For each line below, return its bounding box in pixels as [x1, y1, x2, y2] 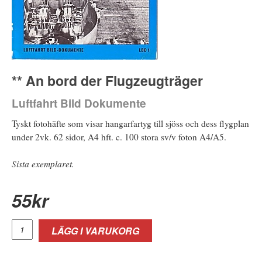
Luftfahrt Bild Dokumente [12, 95, 146, 111]
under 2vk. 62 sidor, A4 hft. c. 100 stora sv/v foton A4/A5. [12, 130, 226, 143]
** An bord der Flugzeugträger [12, 70, 203, 90]
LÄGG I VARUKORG [51, 223, 139, 237]
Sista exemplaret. [12, 157, 74, 170]
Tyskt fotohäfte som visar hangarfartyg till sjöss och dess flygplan [12, 117, 249, 129]
